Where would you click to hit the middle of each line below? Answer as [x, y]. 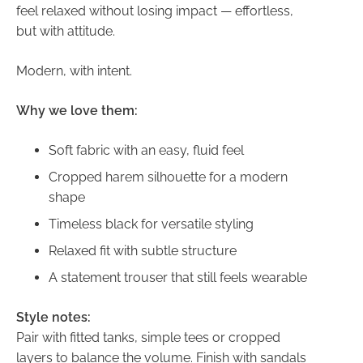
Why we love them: [77, 110]
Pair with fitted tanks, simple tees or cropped [148, 337]
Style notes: [53, 317]
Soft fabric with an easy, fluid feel [146, 150]
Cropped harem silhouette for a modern [168, 177]
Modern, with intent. [74, 70]
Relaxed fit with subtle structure [142, 250]
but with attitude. [65, 31]
